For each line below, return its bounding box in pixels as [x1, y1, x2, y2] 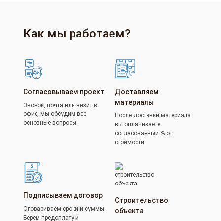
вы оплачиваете [115, 121, 160, 128]
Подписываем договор [23, 191, 103, 199]
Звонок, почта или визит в [23, 102, 97, 109]
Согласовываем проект [23, 88, 104, 96]
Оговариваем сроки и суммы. [23, 205, 106, 212]
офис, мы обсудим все [23, 110, 86, 117]
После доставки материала [115, 112, 191, 119]
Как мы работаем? [23, 27, 131, 40]
